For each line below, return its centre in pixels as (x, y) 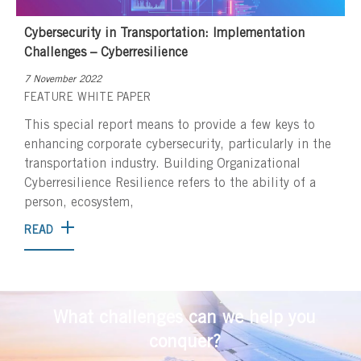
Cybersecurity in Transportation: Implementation (164, 33)
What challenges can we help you (185, 319)
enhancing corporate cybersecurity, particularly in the (178, 145)
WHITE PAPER (114, 98)
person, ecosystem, (79, 203)
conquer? (185, 343)
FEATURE (49, 98)
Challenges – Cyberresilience (106, 53)
